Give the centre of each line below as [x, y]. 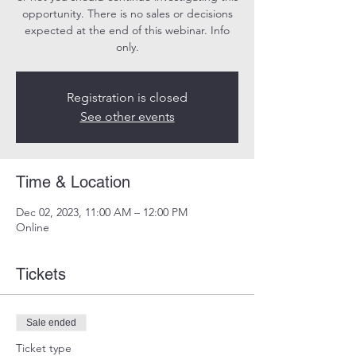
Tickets [41, 274]
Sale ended [51, 322]
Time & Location [73, 182]
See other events [127, 116]
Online [33, 227]
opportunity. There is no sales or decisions [127, 13]
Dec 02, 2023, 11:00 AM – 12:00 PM [102, 212]
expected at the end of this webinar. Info [127, 30]
